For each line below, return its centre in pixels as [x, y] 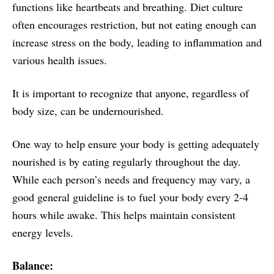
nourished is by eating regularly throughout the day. [127, 161]
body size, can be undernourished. [88, 110]
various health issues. [60, 60]
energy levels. [43, 232]
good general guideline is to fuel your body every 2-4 [130, 197]
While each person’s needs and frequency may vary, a [131, 179]
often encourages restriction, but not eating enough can [134, 24]
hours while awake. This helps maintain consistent [124, 214]
